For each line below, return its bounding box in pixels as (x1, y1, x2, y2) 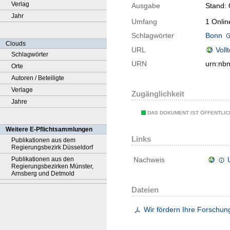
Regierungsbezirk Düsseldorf (11, 144, 93, 151)
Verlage (11, 86, 33, 93)
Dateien (131, 185, 159, 195)
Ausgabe (131, 2, 160, 10)
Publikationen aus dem (11, 137, 75, 144)
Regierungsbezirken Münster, (11, 163, 93, 170)
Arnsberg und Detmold (11, 170, 74, 177)
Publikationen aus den (11, 156, 74, 163)
